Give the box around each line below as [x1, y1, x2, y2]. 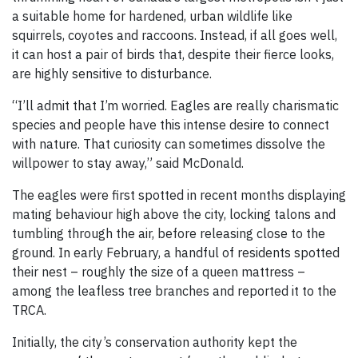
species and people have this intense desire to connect [12, 117, 329, 133]
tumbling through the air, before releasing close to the [12, 225, 325, 242]
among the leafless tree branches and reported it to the [12, 283, 336, 300]
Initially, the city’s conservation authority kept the [12, 334, 297, 351]
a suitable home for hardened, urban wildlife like [12, 8, 292, 25]
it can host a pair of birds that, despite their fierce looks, [12, 46, 334, 63]
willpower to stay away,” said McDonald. [12, 155, 244, 172]
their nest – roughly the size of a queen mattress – [12, 264, 305, 280]
